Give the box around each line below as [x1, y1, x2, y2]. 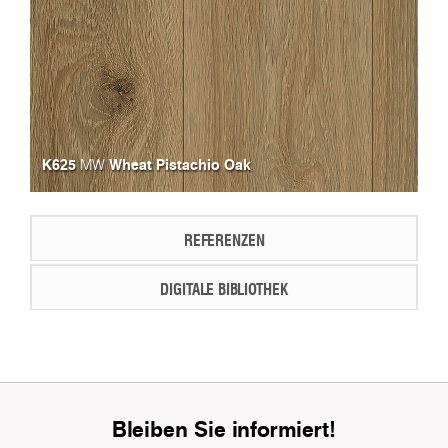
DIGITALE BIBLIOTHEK [160, 277, 288, 301]
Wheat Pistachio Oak [105, 154, 251, 176]
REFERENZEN [183, 228, 265, 252]
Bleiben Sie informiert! [112, 413, 336, 445]
